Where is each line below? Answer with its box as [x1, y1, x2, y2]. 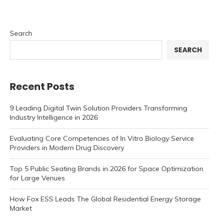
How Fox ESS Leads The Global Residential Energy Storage [10, 195, 201, 204]
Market [10, 204, 32, 213]
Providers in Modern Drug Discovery [10, 143, 124, 153]
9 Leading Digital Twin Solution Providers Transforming [10, 104, 187, 113]
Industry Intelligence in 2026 [10, 113, 98, 122]
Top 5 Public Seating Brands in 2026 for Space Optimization [10, 164, 203, 174]
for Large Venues [10, 174, 65, 183]
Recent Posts [10, 80, 74, 94]
